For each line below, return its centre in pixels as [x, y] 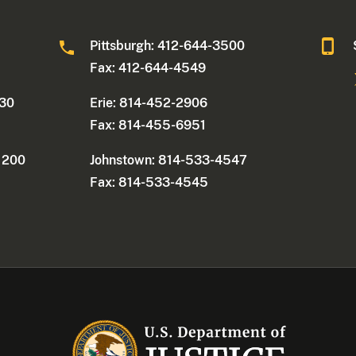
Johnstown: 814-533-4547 [169, 161]
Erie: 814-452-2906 [149, 103]
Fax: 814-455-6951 [148, 126]
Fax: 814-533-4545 [149, 183]
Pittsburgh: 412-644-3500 [168, 46]
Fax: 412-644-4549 [148, 68]
